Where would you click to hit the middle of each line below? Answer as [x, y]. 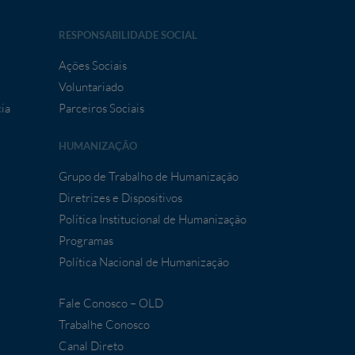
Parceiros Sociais [101, 109]
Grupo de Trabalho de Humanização [148, 177]
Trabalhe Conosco [104, 325]
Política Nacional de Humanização [143, 262]
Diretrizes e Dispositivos [120, 198]
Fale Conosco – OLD [111, 303]
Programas [86, 241]
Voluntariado [91, 87]
